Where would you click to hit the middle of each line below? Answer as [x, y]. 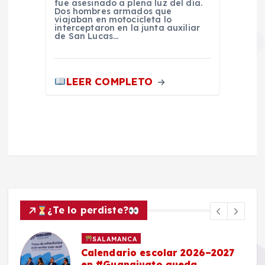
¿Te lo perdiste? [88, 210]
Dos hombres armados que [113, 11]
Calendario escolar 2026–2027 [158, 253]
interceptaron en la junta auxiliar [127, 28]
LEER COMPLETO [111, 82]
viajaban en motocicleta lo [113, 19]
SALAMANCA [115, 239]
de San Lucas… [87, 36]
